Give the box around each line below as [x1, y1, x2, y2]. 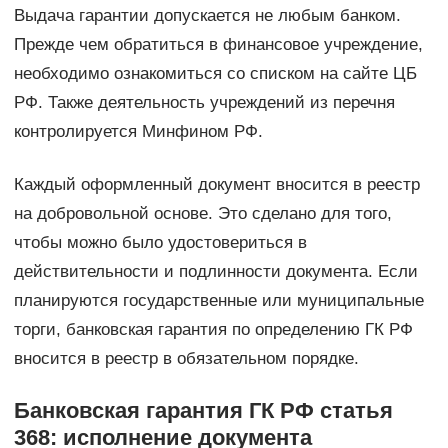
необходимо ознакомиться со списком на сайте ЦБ [13, 64, 417, 84]
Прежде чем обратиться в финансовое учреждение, [13, 35, 423, 55]
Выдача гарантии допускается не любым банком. [13, 6, 401, 26]
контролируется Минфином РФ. [13, 122, 263, 142]
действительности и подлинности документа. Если [13, 262, 418, 282]
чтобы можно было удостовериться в [13, 233, 307, 253]
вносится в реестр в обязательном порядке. [13, 349, 359, 369]
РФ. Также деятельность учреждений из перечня [13, 93, 395, 113]
